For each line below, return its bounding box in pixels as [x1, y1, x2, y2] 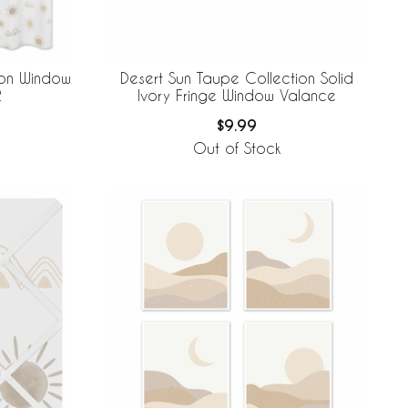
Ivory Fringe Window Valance [138, 87, 336, 105]
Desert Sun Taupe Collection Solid [120, 69, 353, 87]
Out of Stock [193, 139, 280, 158]
